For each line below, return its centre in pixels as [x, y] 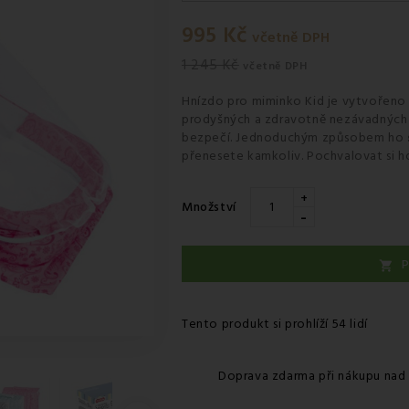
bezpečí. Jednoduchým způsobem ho [294, 138]
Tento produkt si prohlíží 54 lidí [275, 324]
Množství [209, 207]
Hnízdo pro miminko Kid [253, 101]
